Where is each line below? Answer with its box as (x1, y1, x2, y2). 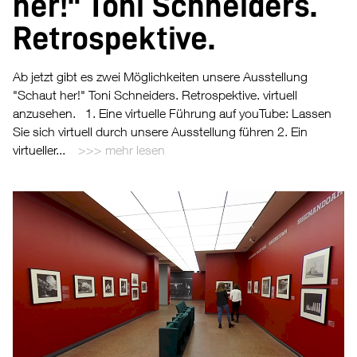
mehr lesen (105, 143, 165, 158)
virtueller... (13, 143, 65, 158)
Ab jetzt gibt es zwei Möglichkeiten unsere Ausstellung (13, 69, 308, 84)
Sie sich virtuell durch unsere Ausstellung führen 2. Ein (13, 124, 308, 139)
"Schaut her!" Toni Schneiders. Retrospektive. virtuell (13, 88, 297, 103)
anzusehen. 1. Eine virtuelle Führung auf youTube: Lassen (13, 106, 331, 121)
